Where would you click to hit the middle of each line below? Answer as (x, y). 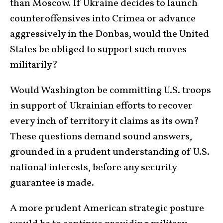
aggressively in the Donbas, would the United (110, 35)
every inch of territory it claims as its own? (105, 122)
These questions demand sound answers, (101, 137)
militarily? (34, 65)
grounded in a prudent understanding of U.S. (110, 153)
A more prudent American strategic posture (107, 209)
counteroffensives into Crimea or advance (103, 19)
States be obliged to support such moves (98, 50)
